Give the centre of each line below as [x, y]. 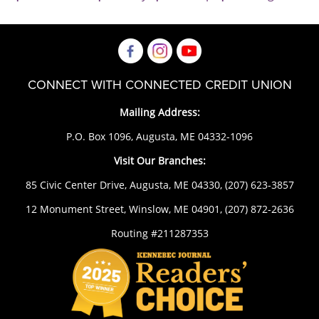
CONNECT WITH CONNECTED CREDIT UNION [159, 84]
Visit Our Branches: [159, 160]
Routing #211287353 [159, 233]
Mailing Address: [159, 112]
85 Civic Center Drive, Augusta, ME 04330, [125, 184]
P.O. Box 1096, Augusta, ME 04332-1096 [159, 136]
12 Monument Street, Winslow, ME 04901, [125, 209]
